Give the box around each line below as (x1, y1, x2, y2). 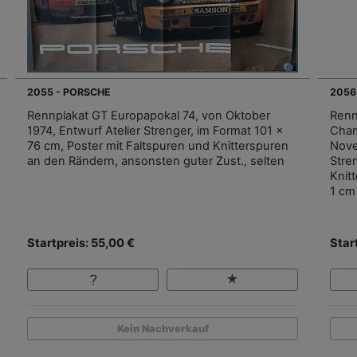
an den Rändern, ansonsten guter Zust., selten (27, 153, 284, 168)
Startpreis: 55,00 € (27, 235, 135, 250)
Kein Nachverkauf (116, 323, 209, 335)
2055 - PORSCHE (27, 85, 111, 98)
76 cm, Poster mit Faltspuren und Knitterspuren (27, 138, 288, 153)
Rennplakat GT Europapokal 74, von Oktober (27, 108, 270, 123)
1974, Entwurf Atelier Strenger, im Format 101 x (27, 123, 284, 138)
